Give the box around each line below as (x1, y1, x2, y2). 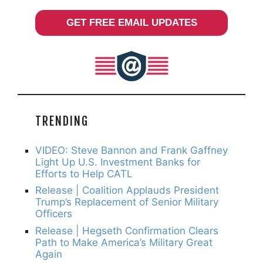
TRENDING (35, 113, 89, 129)
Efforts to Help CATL (35, 167, 133, 180)
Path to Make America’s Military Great (35, 236, 213, 248)
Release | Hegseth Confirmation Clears (35, 224, 218, 237)
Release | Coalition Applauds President (35, 184, 219, 197)
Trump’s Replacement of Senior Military (35, 196, 218, 208)
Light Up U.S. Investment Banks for (35, 156, 200, 168)
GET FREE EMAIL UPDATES (66, 16, 197, 28)
